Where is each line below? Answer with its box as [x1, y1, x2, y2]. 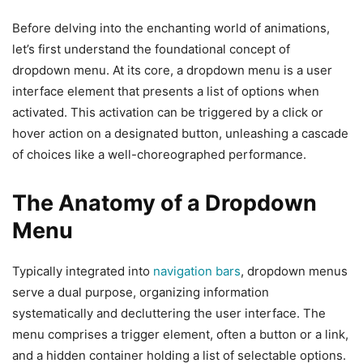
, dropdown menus [241, 263, 348, 280]
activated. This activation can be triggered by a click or [12, 105, 323, 121]
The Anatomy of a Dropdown [12, 190, 317, 217]
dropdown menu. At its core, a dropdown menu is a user [12, 62, 332, 79]
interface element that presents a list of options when [12, 83, 319, 100]
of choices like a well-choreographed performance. [12, 147, 306, 163]
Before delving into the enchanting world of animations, [12, 20, 330, 36]
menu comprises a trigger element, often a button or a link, [12, 327, 348, 343]
